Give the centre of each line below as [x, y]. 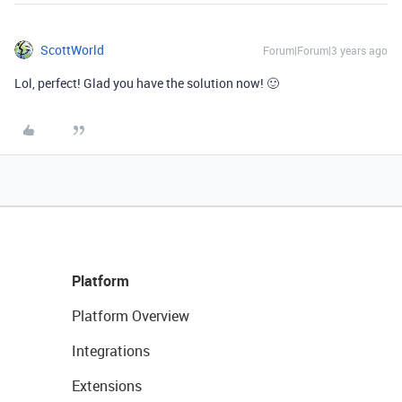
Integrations [111, 351]
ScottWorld [72, 50]
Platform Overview [131, 316]
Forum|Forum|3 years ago [325, 51]
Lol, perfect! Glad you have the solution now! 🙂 [148, 83]
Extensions [107, 386]
